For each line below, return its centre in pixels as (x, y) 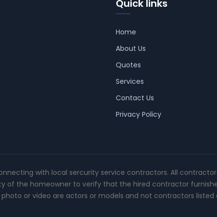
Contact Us (135, 98)
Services (130, 81)
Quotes (128, 65)
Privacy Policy (139, 114)
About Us (131, 48)
